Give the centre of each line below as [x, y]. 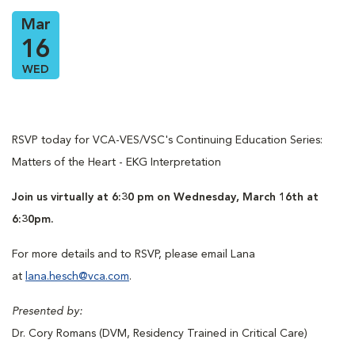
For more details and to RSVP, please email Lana [134, 255]
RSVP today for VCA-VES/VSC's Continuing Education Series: [167, 141]
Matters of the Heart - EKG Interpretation [116, 163]
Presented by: [47, 312]
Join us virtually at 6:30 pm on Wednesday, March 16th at [165, 198]
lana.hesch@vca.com [77, 277]
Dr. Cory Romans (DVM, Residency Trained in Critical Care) [160, 334]
